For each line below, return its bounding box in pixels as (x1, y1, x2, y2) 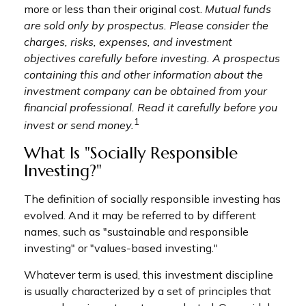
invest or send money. (24, 118, 134, 133)
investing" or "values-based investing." (24, 241, 218, 255)
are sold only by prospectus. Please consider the (24, 18, 268, 32)
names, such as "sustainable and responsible (24, 225, 249, 239)
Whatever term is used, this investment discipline (24, 268, 273, 282)
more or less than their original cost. (24, 2, 205, 16)
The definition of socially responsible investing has (24, 192, 281, 206)
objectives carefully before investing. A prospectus (24, 51, 280, 65)
